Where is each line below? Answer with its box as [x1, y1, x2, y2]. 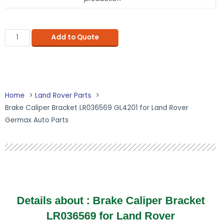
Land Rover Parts [35, 91, 91, 101]
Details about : [16, 194, 93, 207]
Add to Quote [51, 32, 99, 42]
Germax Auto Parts [5, 115, 69, 125]
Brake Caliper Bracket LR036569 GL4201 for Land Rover [5, 103, 188, 113]
